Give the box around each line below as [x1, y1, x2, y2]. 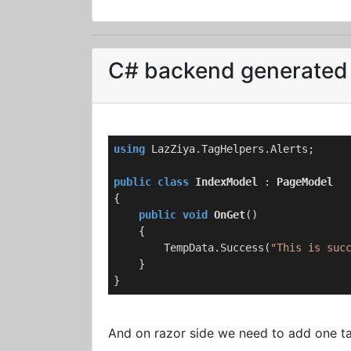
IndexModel [195, 175, 258, 188]
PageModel [277, 175, 333, 188]
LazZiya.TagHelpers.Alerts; [145, 143, 314, 155]
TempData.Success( [114, 241, 270, 254]
